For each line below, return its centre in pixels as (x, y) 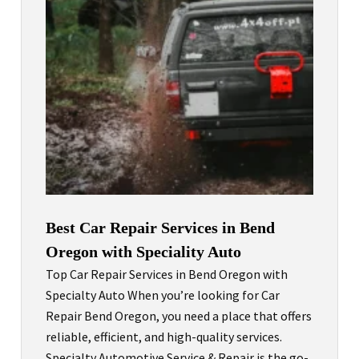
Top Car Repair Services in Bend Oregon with (167, 274)
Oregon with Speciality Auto (143, 252)
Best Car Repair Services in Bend (160, 228)
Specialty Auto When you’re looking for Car (163, 295)
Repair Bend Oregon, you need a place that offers (179, 316)
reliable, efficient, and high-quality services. (164, 337)
